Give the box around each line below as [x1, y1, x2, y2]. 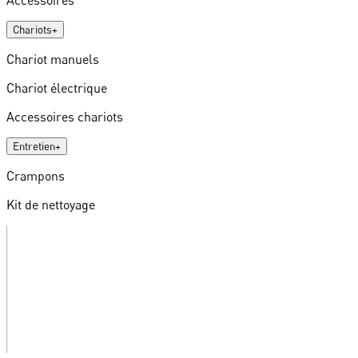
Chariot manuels [6, 50, 99, 67]
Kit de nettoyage [6, 196, 95, 213]
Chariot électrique [6, 79, 107, 96]
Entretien [13, 139, 55, 153]
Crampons [6, 167, 65, 184]
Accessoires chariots [6, 108, 123, 125]
